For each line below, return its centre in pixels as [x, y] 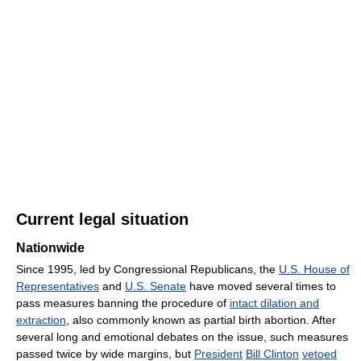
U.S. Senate [156, 286]
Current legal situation [102, 220]
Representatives [58, 286]
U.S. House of [314, 270]
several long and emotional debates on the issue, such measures [182, 337]
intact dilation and [274, 303]
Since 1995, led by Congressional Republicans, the [147, 270]
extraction [41, 320]
